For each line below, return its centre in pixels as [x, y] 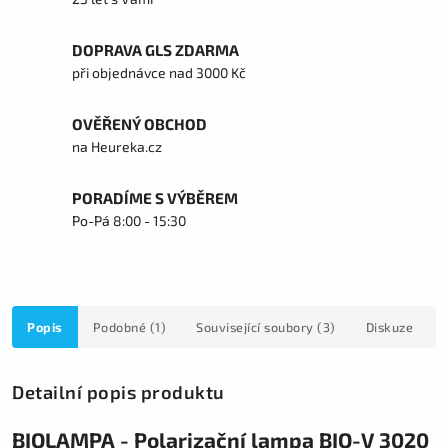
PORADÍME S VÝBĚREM [155, 198]
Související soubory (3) [266, 327]
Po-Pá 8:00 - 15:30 [129, 221]
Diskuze [389, 327]
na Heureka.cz [117, 147]
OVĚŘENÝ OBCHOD [139, 124]
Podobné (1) [129, 327]
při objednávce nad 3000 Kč [159, 73]
